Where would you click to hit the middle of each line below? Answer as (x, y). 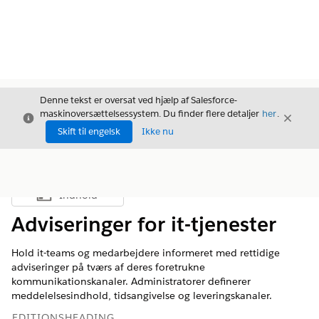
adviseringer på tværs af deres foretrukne (108, 267)
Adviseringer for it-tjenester (144, 224)
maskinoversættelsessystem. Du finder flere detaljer (151, 114)
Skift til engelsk (89, 131)
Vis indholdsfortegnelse (116, 199)
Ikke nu (158, 131)
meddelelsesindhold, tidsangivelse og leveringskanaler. (142, 296)
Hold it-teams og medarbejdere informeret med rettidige (146, 253)
